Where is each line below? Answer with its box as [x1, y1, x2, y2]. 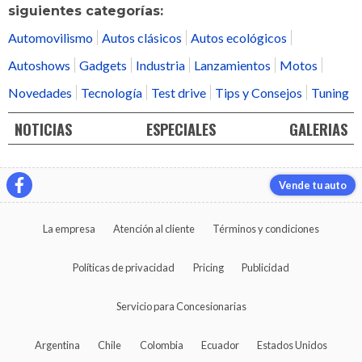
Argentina [34, 338, 80, 351]
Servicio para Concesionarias [116, 299, 246, 313]
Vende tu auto [278, 179, 347, 192]
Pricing [192, 260, 224, 274]
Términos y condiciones [213, 221, 320, 235]
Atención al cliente [113, 221, 195, 235]
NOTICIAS [15, 117, 73, 140]
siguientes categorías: [8, 2, 163, 19]
